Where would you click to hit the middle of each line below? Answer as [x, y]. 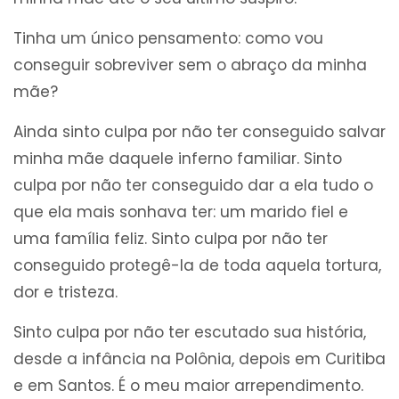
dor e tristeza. [65, 293]
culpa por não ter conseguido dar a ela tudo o [193, 186]
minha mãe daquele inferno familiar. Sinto [178, 159]
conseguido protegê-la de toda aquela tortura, [197, 266]
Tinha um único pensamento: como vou [168, 39]
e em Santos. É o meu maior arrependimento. [188, 386]
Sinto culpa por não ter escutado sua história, [190, 333]
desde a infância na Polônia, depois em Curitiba [199, 359]
